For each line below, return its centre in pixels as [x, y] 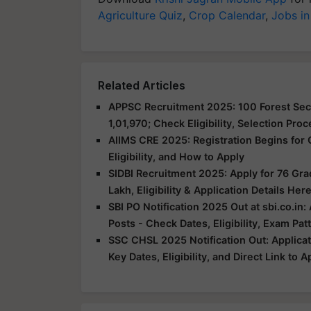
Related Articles [142, 85]
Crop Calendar [227, 15]
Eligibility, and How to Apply [176, 157]
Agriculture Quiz [140, 15]
